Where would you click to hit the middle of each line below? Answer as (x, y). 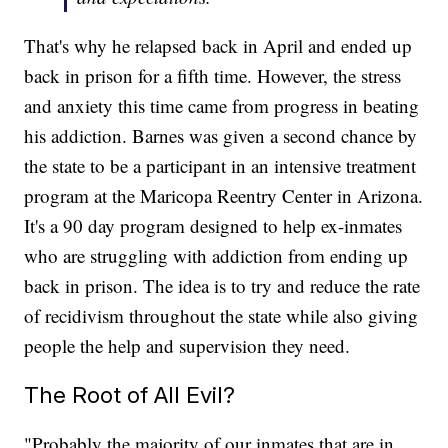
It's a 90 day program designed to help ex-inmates (213, 226)
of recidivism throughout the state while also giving (221, 316)
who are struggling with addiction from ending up (216, 256)
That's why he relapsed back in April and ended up (218, 46)
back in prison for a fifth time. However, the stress (213, 76)
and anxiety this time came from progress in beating (222, 106)
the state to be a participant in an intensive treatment (220, 166)
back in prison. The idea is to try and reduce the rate (222, 286)
